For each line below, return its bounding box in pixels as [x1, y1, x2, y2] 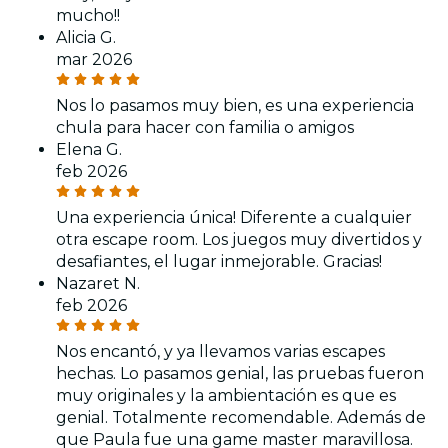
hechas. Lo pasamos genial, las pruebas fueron [56, 364, 424, 383]
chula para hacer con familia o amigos [56, 118, 354, 137]
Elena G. [56, 140, 122, 159]
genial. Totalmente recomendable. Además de [56, 408, 426, 427]
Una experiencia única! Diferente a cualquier [56, 208, 412, 227]
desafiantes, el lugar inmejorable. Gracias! [56, 252, 382, 271]
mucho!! [56, 6, 120, 25]
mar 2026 [56, 50, 132, 69]
